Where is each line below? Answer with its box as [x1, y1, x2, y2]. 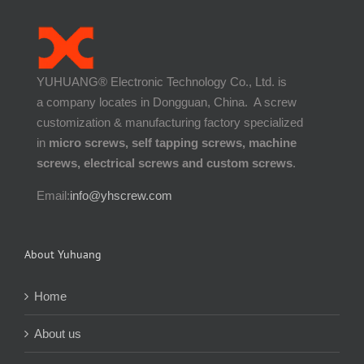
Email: [37, 188, 70, 202]
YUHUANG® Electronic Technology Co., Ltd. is [37, 74, 287, 89]
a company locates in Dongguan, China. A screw [37, 94, 297, 109]
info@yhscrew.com [70, 188, 172, 202]
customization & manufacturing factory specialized [37, 115, 303, 129]
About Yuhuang [24, 246, 102, 262]
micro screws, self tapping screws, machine [45, 135, 297, 149]
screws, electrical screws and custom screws [37, 155, 292, 170]
